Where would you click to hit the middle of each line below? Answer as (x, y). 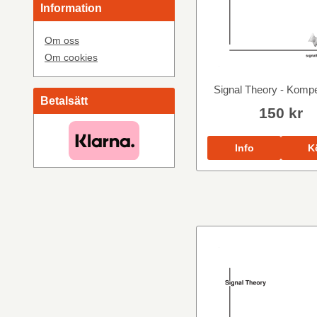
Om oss (62, 40)
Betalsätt (64, 100)
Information (71, 8)
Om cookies (71, 57)
